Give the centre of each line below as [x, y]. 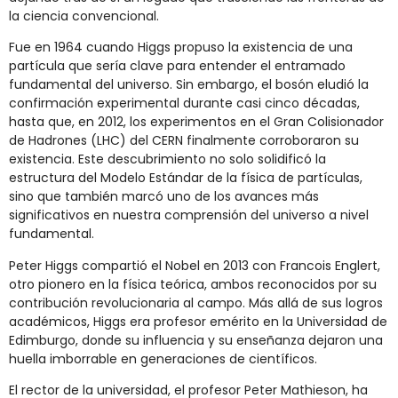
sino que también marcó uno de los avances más [164, 197]
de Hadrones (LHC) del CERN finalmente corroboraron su [184, 141]
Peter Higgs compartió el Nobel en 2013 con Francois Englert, [195, 265]
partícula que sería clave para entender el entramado [177, 66]
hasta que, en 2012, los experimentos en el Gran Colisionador [196, 122]
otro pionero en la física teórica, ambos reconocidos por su [193, 284]
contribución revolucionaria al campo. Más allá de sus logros [196, 302]
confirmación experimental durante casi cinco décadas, [184, 103]
